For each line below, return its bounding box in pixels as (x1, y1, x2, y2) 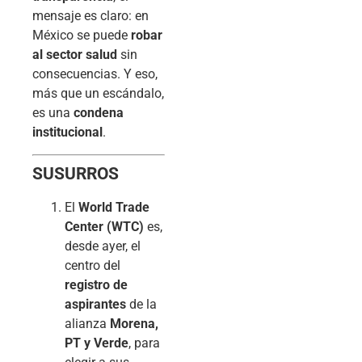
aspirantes (65, 296, 126, 312)
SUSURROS (32, 163, 119, 183)
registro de (65, 276, 128, 293)
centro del (65, 257, 120, 273)
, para (128, 335, 160, 351)
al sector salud (32, 47, 117, 63)
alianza (65, 315, 110, 331)
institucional (32, 124, 103, 141)
